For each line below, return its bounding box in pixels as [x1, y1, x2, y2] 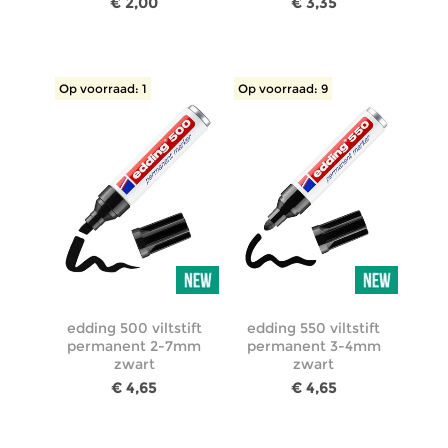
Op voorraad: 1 [58, 81, 147, 97]
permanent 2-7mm [67, 336, 202, 355]
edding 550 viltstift [247, 318, 381, 337]
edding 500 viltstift [66, 318, 202, 337]
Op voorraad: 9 [237, 81, 328, 97]
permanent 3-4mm [246, 336, 381, 355]
